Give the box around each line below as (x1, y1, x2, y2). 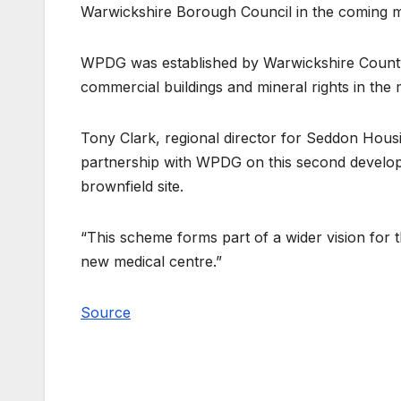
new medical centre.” (81, 252, 222, 270)
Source (81, 303, 131, 321)
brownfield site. (81, 176, 183, 195)
